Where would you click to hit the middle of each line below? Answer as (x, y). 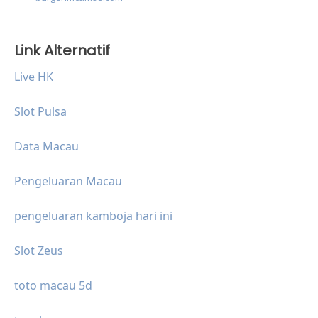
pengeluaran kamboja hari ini (93, 216)
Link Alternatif (62, 51)
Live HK (34, 77)
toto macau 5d (53, 286)
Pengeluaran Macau (68, 181)
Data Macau (46, 147)
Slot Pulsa (40, 112)
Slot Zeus (39, 251)
